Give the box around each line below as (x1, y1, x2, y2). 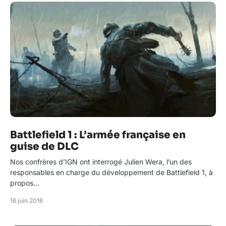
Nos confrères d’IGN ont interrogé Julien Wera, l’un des (10, 157, 192, 166)
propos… (10, 179, 39, 188)
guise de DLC (10, 140, 79, 153)
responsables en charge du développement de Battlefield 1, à (10, 168, 213, 177)
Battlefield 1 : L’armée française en (10, 129, 186, 142)
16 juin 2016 (10, 197, 43, 205)
